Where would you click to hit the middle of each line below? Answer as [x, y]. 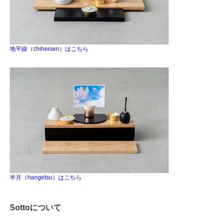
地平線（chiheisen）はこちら [49, 49]
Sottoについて [35, 208]
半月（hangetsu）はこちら [46, 178]
